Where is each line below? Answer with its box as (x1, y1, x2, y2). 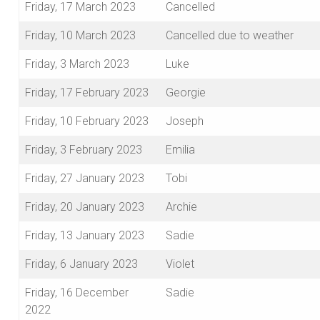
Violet (166, 257, 194, 271)
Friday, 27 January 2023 (25, 171, 144, 186)
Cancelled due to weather (166, 29, 294, 43)
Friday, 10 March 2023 (25, 29, 136, 43)
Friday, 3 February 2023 (25, 143, 142, 157)
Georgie (166, 86, 206, 100)
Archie (166, 200, 197, 214)
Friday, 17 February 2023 (25, 86, 149, 100)
